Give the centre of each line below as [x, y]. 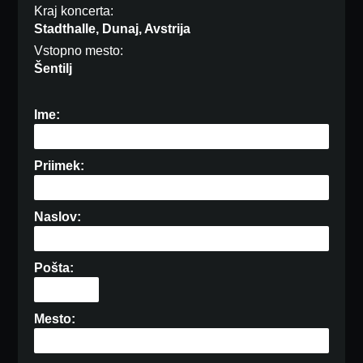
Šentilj [53, 69]
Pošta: [54, 268]
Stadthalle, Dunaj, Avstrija [113, 29]
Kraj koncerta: [74, 11]
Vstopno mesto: [79, 51]
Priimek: [60, 166]
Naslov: [58, 217]
